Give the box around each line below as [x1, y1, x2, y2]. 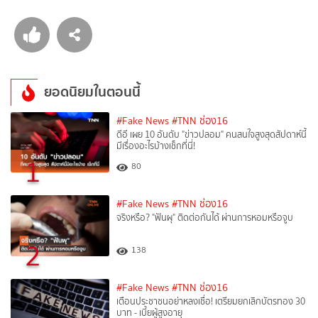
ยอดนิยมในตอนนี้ [43, 80, 141, 103]
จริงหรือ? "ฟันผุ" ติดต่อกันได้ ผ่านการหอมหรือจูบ [116, 211, 294, 225]
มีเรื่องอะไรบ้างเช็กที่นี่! [116, 138, 196, 153]
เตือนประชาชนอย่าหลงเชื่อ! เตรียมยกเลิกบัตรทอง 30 [116, 294, 306, 308]
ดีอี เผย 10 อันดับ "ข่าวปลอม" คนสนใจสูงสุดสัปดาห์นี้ [116, 127, 307, 141]
